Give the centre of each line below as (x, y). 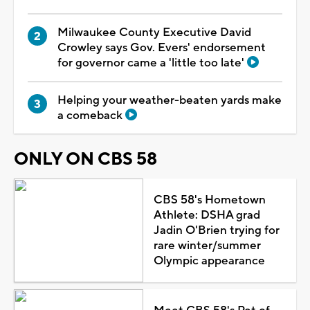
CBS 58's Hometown (209, 200)
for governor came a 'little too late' (152, 63)
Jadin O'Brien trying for (216, 230)
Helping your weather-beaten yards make (170, 100)
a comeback (91, 115)
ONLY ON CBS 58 (85, 159)
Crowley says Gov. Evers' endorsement (162, 47)
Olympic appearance (209, 261)
